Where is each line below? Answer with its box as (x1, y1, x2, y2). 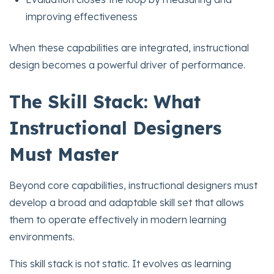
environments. (9, 230, 75, 243)
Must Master (9, 143, 119, 165)
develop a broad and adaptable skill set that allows (9, 196, 244, 209)
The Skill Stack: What (9, 90, 201, 113)
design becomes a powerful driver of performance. (9, 58, 245, 71)
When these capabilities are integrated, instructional (9, 41, 249, 54)
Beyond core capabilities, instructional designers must (9, 179, 257, 191)
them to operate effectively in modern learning (9, 213, 226, 226)
